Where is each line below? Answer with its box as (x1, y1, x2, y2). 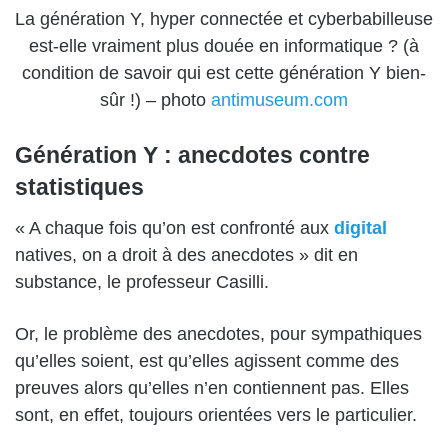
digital (334, 217, 387, 238)
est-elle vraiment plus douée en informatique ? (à (29, 36, 419, 57)
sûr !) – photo (100, 90, 211, 111)
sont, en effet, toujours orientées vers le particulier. (15, 404, 417, 425)
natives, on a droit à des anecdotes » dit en (15, 244, 358, 265)
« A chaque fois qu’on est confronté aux (15, 217, 334, 238)
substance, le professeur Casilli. (15, 271, 269, 292)
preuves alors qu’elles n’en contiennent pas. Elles (15, 377, 409, 398)
